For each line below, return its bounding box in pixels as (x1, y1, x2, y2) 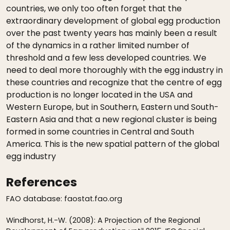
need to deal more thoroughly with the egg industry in (6, 64, 223, 76)
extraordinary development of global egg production (6, 15, 220, 27)
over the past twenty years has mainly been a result (6, 27, 217, 39)
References (6, 174, 77, 190)
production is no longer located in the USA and (6, 89, 193, 101)
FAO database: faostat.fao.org (6, 194, 122, 204)
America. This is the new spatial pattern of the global (6, 138, 219, 150)
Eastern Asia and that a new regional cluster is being (6, 113, 217, 125)
